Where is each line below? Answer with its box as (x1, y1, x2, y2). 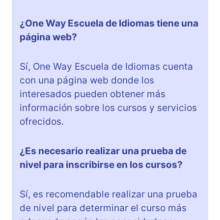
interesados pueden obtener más (20, 88, 165, 100)
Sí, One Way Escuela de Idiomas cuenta (20, 61, 193, 73)
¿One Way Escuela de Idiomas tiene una (20, 18, 198, 29)
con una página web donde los (20, 75, 154, 86)
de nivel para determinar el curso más (20, 202, 187, 214)
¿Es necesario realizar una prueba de (20, 145, 187, 157)
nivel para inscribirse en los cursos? (20, 159, 183, 171)
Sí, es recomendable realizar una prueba (20, 189, 197, 200)
